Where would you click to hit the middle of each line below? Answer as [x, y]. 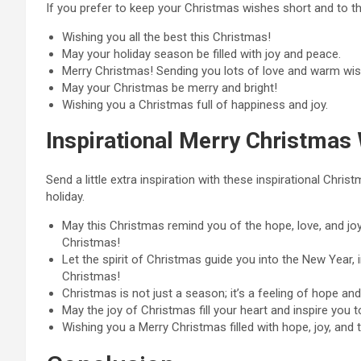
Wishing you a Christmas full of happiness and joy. [195, 105]
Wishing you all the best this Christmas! [166, 37]
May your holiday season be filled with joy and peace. [201, 54]
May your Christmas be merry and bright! [170, 88]
